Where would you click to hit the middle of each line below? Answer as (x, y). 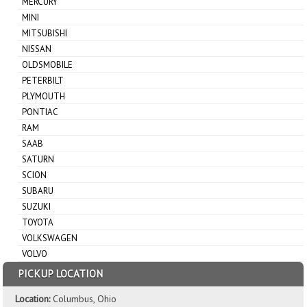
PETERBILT (43, 80)
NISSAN (37, 49)
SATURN (38, 159)
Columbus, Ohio (85, 298)
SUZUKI (37, 206)
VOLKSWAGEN (50, 238)
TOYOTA (38, 222)
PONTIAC (40, 112)
